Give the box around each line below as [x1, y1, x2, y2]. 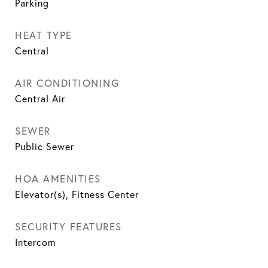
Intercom [15, 236, 56, 248]
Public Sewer [15, 141, 74, 153]
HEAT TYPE [15, 29, 72, 41]
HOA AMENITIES [15, 172, 101, 185]
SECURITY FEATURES [15, 220, 122, 233]
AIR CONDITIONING [15, 77, 119, 89]
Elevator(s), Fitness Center [15, 188, 139, 200]
